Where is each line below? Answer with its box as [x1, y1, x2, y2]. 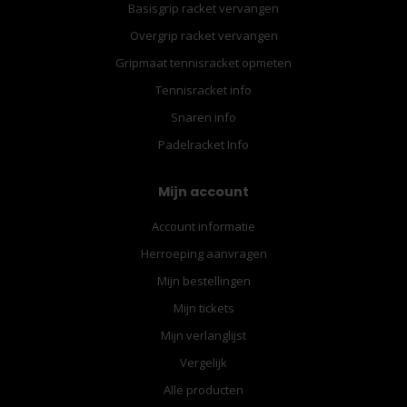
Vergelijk [180, 353, 227, 371]
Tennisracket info [155, 81, 252, 98]
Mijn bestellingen [156, 272, 251, 289]
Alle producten [164, 381, 243, 398]
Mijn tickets [173, 299, 234, 316]
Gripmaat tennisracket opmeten [115, 54, 292, 71]
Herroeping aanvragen [140, 244, 267, 262]
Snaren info [171, 108, 236, 125]
